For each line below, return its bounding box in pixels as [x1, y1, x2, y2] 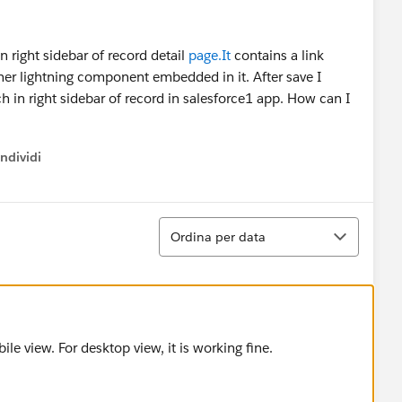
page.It [188, 47, 231, 64]
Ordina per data [170, 228, 266, 245]
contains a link [231, 47, 324, 64]
